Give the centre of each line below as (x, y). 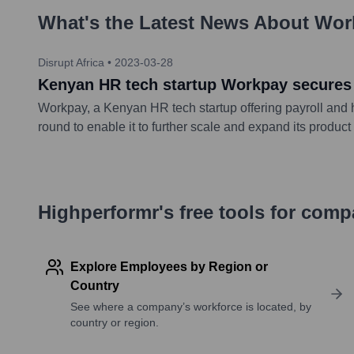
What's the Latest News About (176, 22)
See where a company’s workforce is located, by (191, 306)
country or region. (115, 322)
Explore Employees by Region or (169, 266)
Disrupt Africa (71, 62)
